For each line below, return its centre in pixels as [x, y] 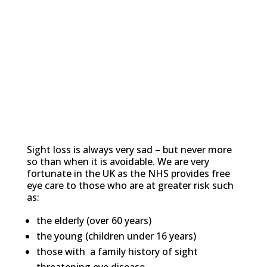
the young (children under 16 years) [116, 236]
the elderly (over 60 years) [94, 221]
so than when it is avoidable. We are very [118, 162]
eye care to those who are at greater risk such [130, 186]
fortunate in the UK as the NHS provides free [128, 174]
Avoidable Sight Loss [116, 126]
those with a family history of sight [117, 252]
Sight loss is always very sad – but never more [129, 150]
